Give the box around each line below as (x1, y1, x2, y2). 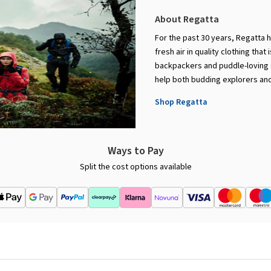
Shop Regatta (155, 96, 207, 109)
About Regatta (155, 13, 219, 27)
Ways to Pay (107, 143, 164, 159)
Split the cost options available (79, 161, 192, 174)
